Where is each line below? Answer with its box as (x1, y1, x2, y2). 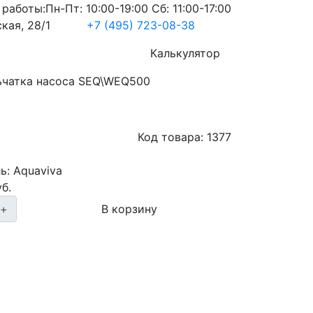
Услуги (57, 46, 95, 60)
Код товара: (138, 130, 207, 144)
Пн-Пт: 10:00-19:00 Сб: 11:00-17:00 (45, 1, 231, 15)
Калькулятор (150, 46, 220, 60)
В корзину (101, 202, 158, 216)
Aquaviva (13, 163, 62, 177)
